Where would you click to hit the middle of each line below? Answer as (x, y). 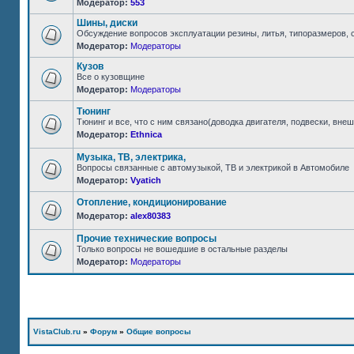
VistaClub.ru (57, 331)
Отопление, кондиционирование (152, 202)
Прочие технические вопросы (147, 239)
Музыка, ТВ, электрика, (131, 157)
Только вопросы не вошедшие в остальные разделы (182, 249)
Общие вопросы (159, 331)
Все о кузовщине (111, 77)
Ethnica (146, 134)
